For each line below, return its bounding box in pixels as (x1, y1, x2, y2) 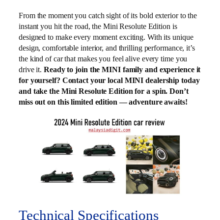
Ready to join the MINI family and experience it (44, 64, 201, 74)
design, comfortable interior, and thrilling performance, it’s (19, 43, 195, 53)
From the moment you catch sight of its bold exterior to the (19, 10, 197, 20)
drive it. (19, 64, 44, 74)
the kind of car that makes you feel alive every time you (19, 54, 188, 63)
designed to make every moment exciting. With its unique (19, 32, 193, 42)
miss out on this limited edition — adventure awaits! (19, 97, 188, 107)
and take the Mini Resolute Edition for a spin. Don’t (19, 86, 189, 96)
